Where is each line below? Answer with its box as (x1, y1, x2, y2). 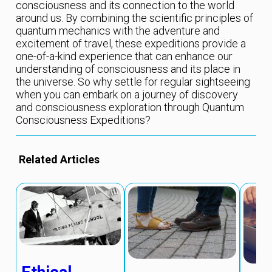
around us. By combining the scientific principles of (16, 12, 254, 25)
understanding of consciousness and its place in (16, 63, 241, 76)
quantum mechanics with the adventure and (16, 24, 220, 38)
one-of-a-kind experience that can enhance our (16, 50, 233, 63)
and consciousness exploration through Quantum (16, 101, 245, 114)
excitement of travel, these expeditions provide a (16, 37, 246, 50)
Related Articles (19, 153, 100, 166)
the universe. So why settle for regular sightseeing (16, 75, 251, 89)
